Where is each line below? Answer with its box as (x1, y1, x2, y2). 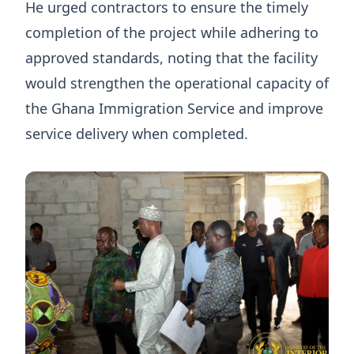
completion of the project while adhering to (25, 23, 318, 43)
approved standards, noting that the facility (25, 48, 318, 68)
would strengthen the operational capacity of (25, 73, 329, 93)
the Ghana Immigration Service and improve (25, 99, 323, 119)
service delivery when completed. (25, 124, 248, 144)
